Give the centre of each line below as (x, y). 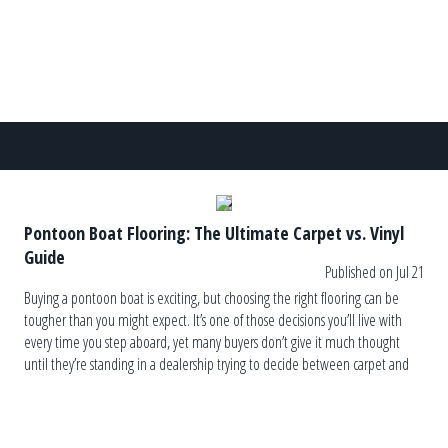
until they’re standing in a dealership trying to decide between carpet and (216, 364)
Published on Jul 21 (374, 272)
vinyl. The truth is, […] (81, 386)
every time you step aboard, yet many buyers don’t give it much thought (212, 342)
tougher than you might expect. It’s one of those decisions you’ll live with (213, 320)
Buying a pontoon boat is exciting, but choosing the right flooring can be (211, 298)
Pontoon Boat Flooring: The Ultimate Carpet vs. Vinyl (214, 232)
